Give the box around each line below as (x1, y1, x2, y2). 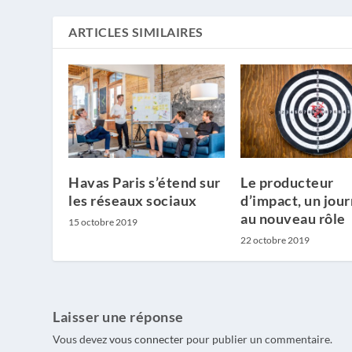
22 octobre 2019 (240, 234, 310, 247)
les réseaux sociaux (68, 192, 197, 210)
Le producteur (240, 174, 334, 192)
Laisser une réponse (53, 308, 184, 326)
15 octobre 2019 (68, 216, 138, 229)
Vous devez (53, 332, 110, 346)
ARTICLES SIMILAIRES (68, 24, 203, 39)
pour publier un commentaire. (184, 332, 333, 346)
